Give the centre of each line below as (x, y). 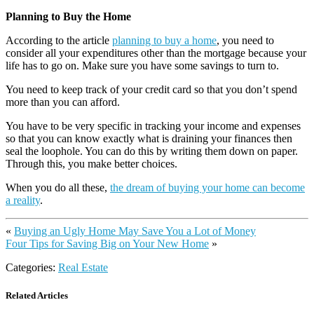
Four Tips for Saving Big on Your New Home (107, 244)
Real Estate (83, 268)
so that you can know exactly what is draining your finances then (149, 139)
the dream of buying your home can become (207, 188)
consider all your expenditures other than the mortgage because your (156, 53)
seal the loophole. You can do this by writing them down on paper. (152, 151)
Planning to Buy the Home (68, 17)
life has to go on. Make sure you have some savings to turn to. (142, 66)
